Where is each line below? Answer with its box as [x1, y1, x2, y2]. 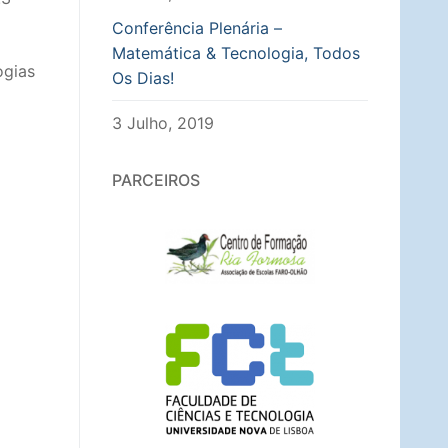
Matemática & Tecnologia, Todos [112, 42, 360, 63]
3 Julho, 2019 [112, 112, 214, 133]
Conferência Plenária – [112, 17, 282, 38]
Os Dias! [112, 67, 174, 88]
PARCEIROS [112, 169, 200, 190]
